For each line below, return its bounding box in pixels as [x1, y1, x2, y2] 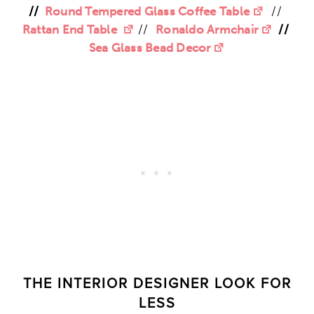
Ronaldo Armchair [156, 22, 259, 36]
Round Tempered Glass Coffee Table [44, 4, 250, 18]
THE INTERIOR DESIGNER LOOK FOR [22, 275, 292, 293]
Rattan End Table [22, 22, 121, 36]
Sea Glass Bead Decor [88, 40, 211, 55]
